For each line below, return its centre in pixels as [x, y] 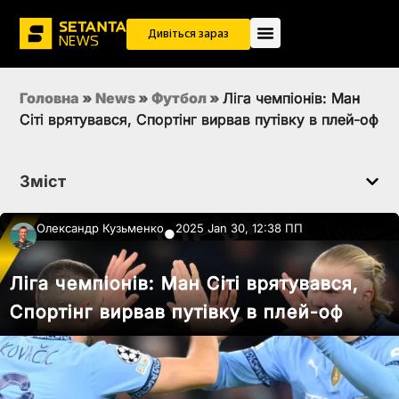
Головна [49, 98]
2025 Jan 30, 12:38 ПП [239, 228]
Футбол [179, 98]
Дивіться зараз [188, 34]
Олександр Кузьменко [100, 228]
